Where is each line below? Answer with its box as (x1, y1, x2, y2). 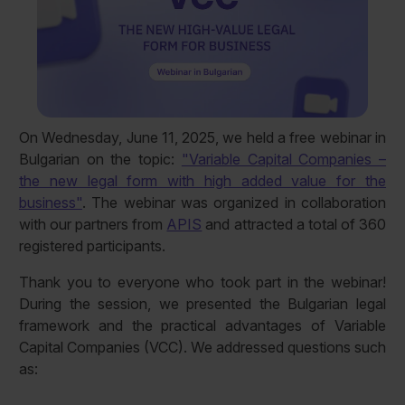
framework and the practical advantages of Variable (18, 316, 387, 335)
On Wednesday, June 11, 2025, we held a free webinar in (18, 128, 387, 147)
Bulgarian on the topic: (18, 150, 182, 169)
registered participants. (18, 237, 165, 256)
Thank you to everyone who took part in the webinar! (18, 273, 387, 292)
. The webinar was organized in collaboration (81, 193, 387, 212)
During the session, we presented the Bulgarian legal (18, 295, 387, 314)
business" (18, 193, 82, 212)
